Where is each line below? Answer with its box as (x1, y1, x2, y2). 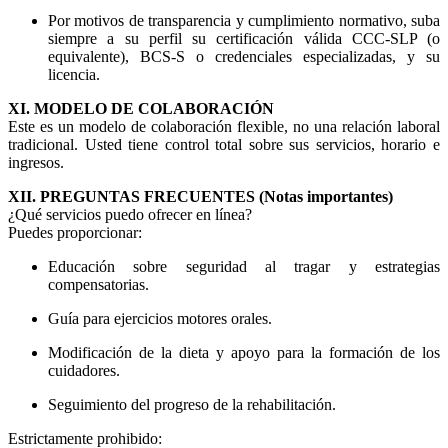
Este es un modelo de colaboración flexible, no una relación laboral (8, 118, 440, 136)
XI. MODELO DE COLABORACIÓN (8, 100, 274, 118)
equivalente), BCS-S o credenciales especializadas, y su (48, 48, 440, 66)
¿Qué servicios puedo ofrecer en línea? (8, 206, 252, 224)
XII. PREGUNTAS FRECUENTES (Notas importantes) (8, 188, 393, 206)
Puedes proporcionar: (8, 224, 142, 242)
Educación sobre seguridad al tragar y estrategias (48, 258, 440, 276)
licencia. (48, 66, 100, 84)
